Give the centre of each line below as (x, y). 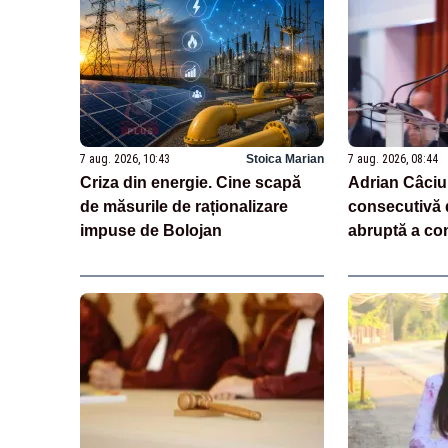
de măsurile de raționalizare (184, 206)
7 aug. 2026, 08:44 (392, 158)
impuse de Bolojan (151, 230)
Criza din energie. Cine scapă (190, 182)
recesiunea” (393, 278)
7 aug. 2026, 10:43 (125, 158)
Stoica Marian (284, 158)
